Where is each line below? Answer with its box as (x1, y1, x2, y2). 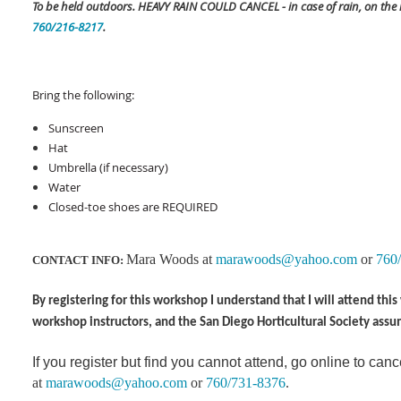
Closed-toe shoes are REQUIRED (48, 199, 218, 215)
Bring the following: (32, 87, 134, 103)
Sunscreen (48, 120, 104, 136)
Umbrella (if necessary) (48, 159, 168, 175)
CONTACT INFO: (32, 253, 124, 267)
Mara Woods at (126, 252, 216, 267)
